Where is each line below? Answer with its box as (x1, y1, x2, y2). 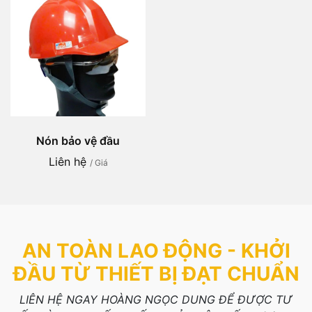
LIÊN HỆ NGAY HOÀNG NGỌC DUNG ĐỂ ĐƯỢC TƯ (19, 292, 292, 306)
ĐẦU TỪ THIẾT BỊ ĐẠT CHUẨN (13, 262, 299, 286)
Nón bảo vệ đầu (36, 134, 120, 148)
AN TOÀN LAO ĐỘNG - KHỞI (22, 239, 290, 263)
